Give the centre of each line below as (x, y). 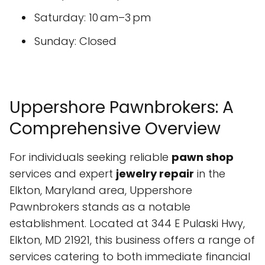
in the (210, 174)
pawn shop (203, 157)
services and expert (63, 174)
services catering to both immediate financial (130, 256)
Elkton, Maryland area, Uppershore (101, 190)
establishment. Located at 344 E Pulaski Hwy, (127, 223)
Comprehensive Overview (115, 129)
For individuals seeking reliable (91, 157)
